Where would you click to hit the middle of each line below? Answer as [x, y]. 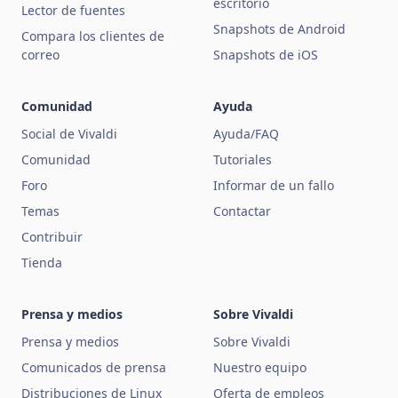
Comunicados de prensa [94, 368]
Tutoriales [243, 160]
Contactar [242, 211]
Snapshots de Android [279, 29]
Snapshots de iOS [266, 55]
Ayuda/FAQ [246, 134]
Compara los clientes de [93, 36]
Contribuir [52, 237]
